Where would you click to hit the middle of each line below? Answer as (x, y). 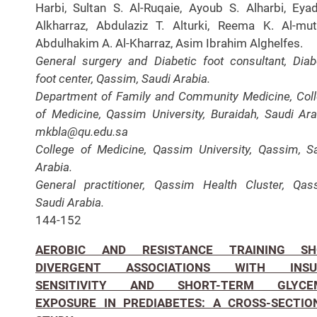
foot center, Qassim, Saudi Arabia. (123, 78)
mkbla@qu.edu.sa (82, 131)
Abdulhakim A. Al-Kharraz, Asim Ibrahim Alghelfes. (169, 43)
